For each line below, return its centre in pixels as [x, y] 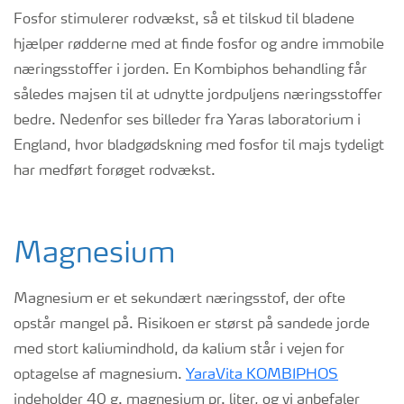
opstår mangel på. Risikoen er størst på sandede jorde [192, 325]
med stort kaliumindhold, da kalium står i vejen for [179, 350]
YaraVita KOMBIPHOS [262, 375]
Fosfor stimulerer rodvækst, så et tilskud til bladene [184, 20]
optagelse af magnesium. [100, 375]
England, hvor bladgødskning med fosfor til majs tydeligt [199, 146]
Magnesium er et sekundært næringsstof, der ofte [179, 299]
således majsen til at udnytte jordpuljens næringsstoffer [198, 96]
